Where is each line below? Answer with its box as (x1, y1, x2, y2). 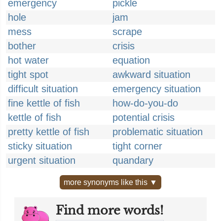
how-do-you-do (112, 98, 178, 109)
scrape (112, 26, 142, 37)
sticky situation (8, 141, 72, 151)
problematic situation (112, 126, 203, 137)
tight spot (8, 69, 48, 80)
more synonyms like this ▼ (64, 178, 157, 186)
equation (112, 55, 150, 66)
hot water (8, 55, 49, 66)
